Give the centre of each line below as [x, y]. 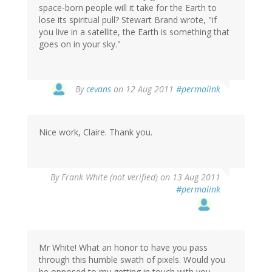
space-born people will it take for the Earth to [128, 7]
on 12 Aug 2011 [144, 89]
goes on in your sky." [80, 44]
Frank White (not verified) [110, 177]
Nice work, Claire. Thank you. [96, 132]
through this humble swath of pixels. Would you [132, 259]
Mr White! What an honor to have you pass [123, 247]
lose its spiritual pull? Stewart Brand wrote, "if [128, 19]
